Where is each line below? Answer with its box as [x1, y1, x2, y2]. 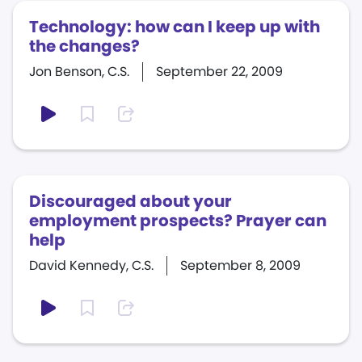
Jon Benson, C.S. [29, 62, 129, 81]
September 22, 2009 [156, 62, 283, 81]
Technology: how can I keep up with [29, 15, 320, 38]
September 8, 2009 [180, 256, 301, 275]
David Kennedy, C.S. [29, 256, 154, 275]
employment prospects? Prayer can [29, 209, 326, 232]
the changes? [29, 35, 140, 57]
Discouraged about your [29, 190, 232, 213]
